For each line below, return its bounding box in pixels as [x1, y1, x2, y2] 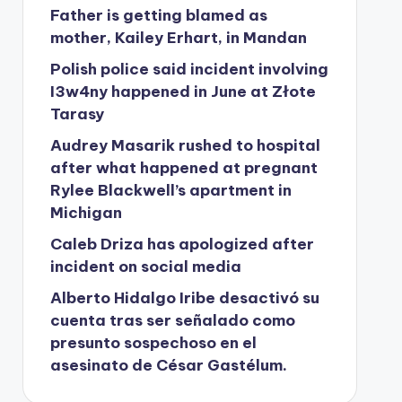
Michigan [49, 203, 122, 223]
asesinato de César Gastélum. [49, 355, 287, 375]
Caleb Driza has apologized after [49, 234, 314, 254]
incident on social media [49, 257, 241, 276]
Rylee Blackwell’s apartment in [49, 180, 292, 200]
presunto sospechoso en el [49, 333, 257, 353]
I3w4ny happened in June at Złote [49, 82, 316, 101]
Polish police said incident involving [49, 59, 328, 79]
